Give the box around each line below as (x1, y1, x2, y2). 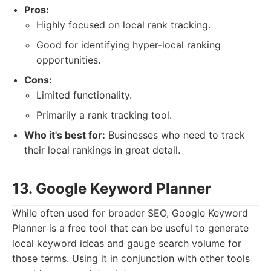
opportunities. (36, 54, 100, 66)
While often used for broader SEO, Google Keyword (12, 207, 248, 219)
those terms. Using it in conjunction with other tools (12, 252, 250, 264)
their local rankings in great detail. (24, 144, 180, 156)
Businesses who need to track (105, 129, 245, 141)
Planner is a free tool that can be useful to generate (12, 222, 249, 234)
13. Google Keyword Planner (12, 180, 211, 197)
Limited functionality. (36, 89, 132, 101)
